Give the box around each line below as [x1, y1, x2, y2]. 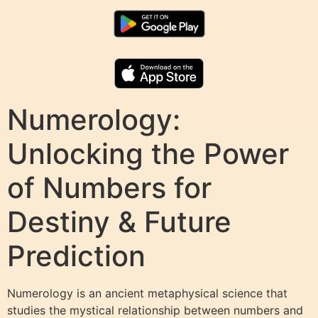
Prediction [7, 238, 146, 273]
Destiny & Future [7, 204, 231, 239]
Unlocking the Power [7, 136, 289, 171]
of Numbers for [7, 170, 212, 205]
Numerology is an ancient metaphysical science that [7, 285, 287, 300]
